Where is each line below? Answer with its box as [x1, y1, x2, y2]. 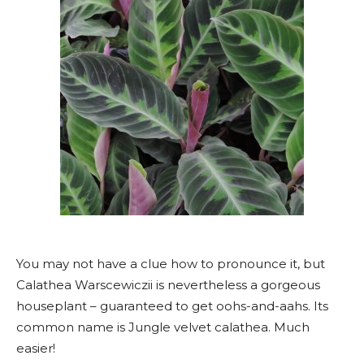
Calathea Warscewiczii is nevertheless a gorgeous [16, 277, 320, 292]
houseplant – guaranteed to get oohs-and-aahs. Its [16, 298, 328, 314]
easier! [16, 340, 55, 356]
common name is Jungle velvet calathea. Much [16, 319, 310, 335]
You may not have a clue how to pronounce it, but [16, 256, 325, 271]
